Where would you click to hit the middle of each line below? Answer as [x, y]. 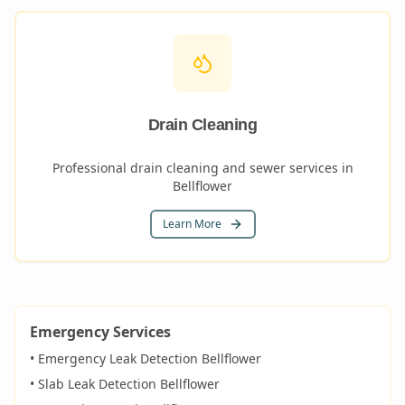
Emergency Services [100, 332]
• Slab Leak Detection [95, 384]
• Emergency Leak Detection [116, 358]
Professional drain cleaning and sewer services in [202, 168]
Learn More [192, 224]
